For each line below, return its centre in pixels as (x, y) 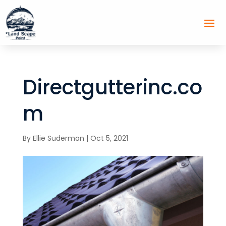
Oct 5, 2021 (109, 138)
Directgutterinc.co (112, 87)
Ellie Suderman (58, 138)
